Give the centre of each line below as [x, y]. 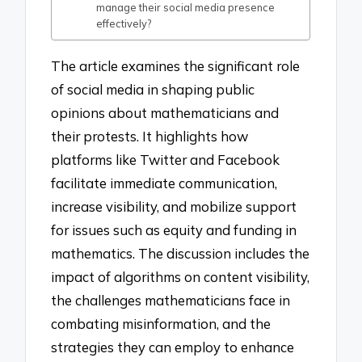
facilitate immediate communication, [164, 183]
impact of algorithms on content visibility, [181, 276]
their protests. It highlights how [150, 136]
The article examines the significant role [176, 65]
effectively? [124, 24]
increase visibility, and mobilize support [174, 206]
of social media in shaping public [153, 89]
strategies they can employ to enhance [173, 347]
